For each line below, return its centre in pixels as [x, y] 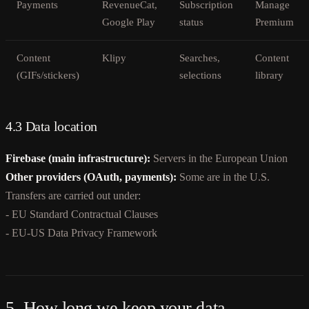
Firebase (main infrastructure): [78, 158]
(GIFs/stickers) [48, 75]
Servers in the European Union [219, 158]
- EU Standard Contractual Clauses [82, 214]
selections [200, 75]
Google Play [129, 22]
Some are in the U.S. [223, 177]
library [269, 75]
